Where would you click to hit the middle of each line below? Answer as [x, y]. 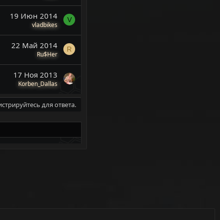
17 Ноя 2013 [35, 74]
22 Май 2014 [34, 45]
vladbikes [45, 25]
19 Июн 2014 [34, 15]
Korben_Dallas [38, 83]
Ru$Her [47, 54]
